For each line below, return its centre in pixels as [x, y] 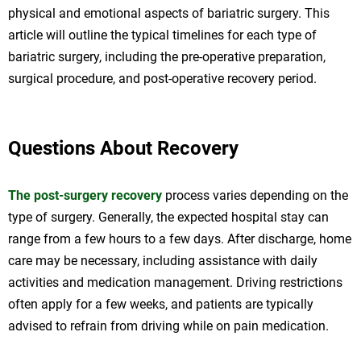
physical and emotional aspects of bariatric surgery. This [169, 13]
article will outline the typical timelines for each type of [162, 35]
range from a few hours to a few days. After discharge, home [180, 239]
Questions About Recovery [123, 148]
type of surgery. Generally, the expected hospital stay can [168, 217]
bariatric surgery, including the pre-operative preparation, [167, 56]
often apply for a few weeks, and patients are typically [161, 304]
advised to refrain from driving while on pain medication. [168, 326]
